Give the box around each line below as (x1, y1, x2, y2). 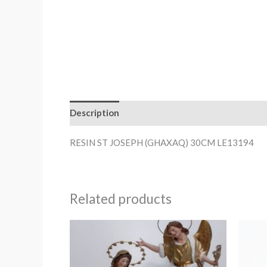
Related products (70, 190, 172, 207)
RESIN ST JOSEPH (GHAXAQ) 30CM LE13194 (70, 136, 254, 148)
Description (70, 107, 119, 118)
